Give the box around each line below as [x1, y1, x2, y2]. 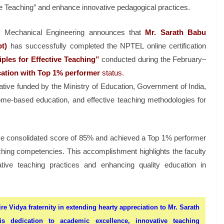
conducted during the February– [99, 54, 206, 63]
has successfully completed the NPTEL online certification [7, 41, 206, 50]
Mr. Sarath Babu [140, 27, 206, 36]
